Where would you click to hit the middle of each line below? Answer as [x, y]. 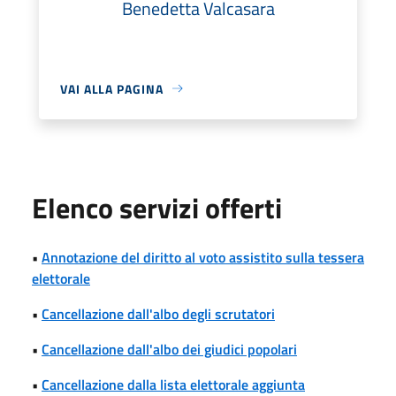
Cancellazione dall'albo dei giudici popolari [169, 349]
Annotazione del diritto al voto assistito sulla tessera [203, 257]
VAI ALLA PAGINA [112, 88]
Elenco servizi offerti [157, 207]
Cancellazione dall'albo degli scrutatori [158, 313]
